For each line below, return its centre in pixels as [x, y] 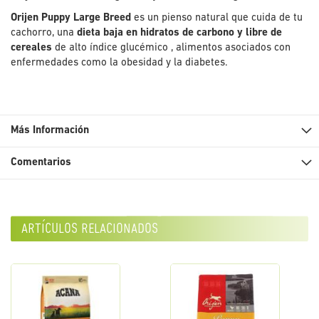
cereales [33, 48]
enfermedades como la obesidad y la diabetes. [119, 63]
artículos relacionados [90, 228]
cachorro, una [44, 33]
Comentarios [41, 162]
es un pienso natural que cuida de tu [217, 19]
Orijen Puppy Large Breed [71, 19]
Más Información [50, 130]
